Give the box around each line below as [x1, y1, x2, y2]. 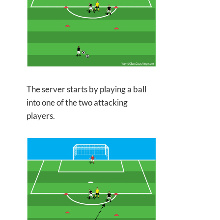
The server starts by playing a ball [27, 84, 146, 95]
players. [27, 110, 55, 121]
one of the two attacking [40, 97, 128, 108]
